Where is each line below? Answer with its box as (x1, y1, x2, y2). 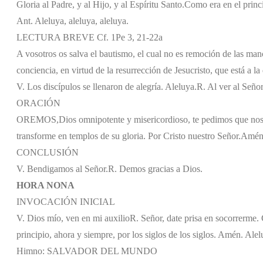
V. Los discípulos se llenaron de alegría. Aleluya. (16, 81, 197, 92)
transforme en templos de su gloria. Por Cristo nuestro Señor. (16, 130, 241, 141)
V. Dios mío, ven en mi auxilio (16, 213, 130, 223)
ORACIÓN (16, 97, 60, 108)
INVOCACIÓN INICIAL (16, 196, 115, 207)
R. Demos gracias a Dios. (108, 163, 203, 174)
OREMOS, (16, 114, 59, 124)
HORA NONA (16, 180, 75, 190)
